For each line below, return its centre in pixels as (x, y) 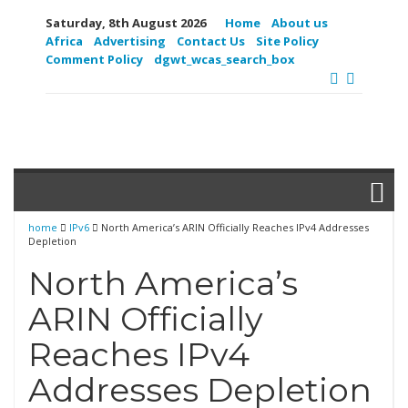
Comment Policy (94, 59)
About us (300, 23)
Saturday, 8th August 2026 (126, 23)
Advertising (130, 41)
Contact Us (211, 41)
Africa (64, 41)
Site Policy (287, 41)
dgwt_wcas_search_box (224, 59)
